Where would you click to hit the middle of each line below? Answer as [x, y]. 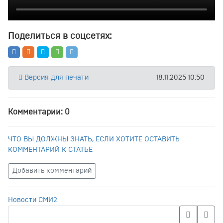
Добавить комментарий [52, 170]
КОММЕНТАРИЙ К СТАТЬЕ [50, 150]
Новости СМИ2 [33, 200]
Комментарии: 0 [39, 112]
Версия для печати [56, 77]
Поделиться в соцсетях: [60, 36]
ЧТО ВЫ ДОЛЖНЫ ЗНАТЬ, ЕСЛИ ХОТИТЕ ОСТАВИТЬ [94, 139]
